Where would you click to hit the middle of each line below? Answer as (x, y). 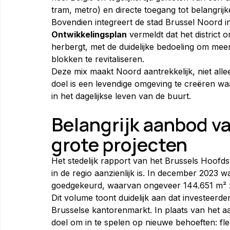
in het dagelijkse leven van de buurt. (121, 96)
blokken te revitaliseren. (98, 59)
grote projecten (119, 144)
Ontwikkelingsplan (89, 34)
